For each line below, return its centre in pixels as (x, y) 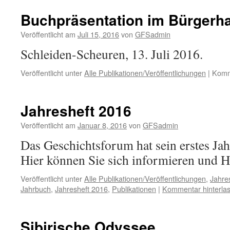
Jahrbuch (36, 189)
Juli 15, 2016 (98, 34)
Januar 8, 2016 (102, 125)
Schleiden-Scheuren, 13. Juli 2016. (112, 54)
